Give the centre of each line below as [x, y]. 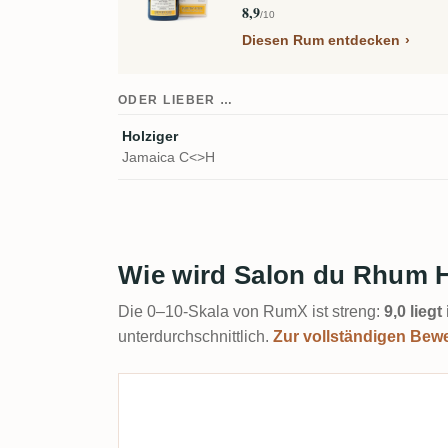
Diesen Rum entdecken [321, 40]
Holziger [150, 136]
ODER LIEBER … [176, 100]
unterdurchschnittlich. [195, 337]
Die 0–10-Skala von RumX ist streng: [251, 312]
